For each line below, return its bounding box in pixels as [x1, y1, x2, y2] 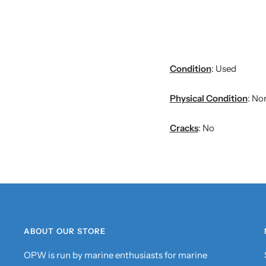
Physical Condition [169, 93, 248, 104]
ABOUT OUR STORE [24, 226, 106, 236]
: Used [211, 63, 236, 74]
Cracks [169, 122, 198, 134]
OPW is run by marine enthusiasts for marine [24, 249, 207, 261]
